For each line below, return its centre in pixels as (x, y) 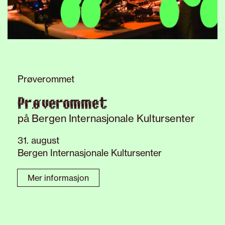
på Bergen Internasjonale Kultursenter (106, 118)
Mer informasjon (58, 178)
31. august (38, 140)
